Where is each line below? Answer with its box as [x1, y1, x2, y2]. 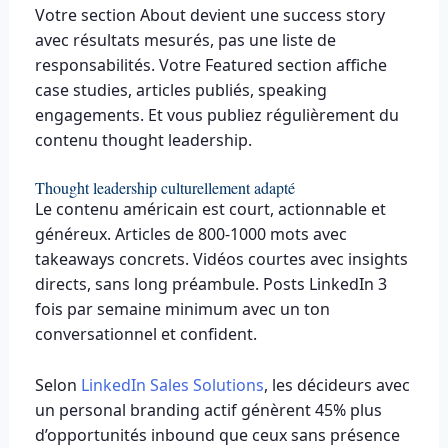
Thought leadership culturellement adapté [34, 177, 295, 199]
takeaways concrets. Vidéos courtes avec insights [34, 248, 408, 271]
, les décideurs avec [263, 373, 410, 396]
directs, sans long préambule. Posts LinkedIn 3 [34, 273, 387, 296]
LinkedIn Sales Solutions [80, 373, 264, 396]
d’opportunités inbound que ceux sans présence [34, 423, 400, 446]
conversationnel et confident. [34, 323, 257, 346]
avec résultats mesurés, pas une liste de [34, 28, 336, 51]
